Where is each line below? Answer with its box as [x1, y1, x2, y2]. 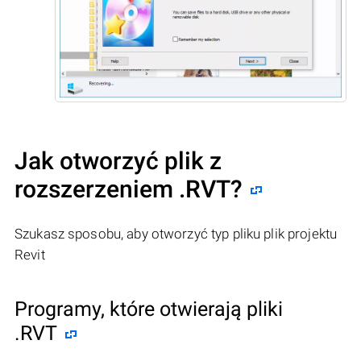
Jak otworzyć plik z [15, 146, 222, 175]
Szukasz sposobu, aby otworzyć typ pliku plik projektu [15, 225, 338, 242]
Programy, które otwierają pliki [15, 297, 283, 321]
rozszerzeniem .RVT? [15, 174, 243, 203]
